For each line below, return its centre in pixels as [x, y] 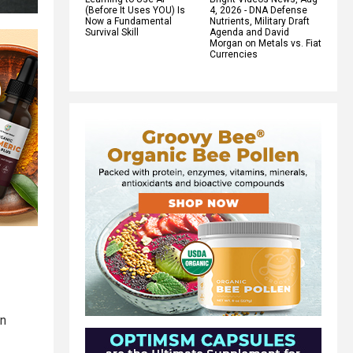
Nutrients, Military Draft [260, 21]
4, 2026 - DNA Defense [258, 10]
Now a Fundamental [128, 21]
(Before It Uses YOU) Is [135, 10]
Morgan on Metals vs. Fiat [266, 43]
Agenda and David [249, 32]
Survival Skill [112, 32]
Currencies [234, 54]
